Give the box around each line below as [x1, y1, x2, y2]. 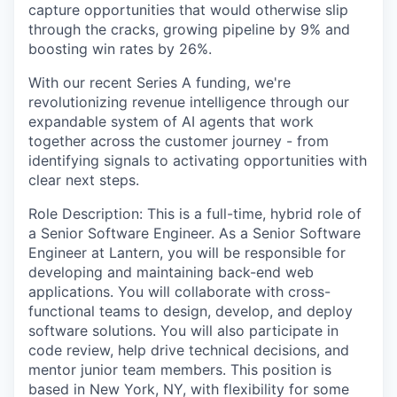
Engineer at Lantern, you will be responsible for [28, 244, 346, 262]
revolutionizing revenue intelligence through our [28, 93, 349, 112]
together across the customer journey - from [28, 132, 329, 151]
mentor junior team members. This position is [28, 361, 331, 379]
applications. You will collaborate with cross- [28, 283, 331, 301]
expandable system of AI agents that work [28, 113, 314, 131]
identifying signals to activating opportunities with [28, 152, 367, 170]
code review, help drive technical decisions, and [28, 341, 349, 360]
